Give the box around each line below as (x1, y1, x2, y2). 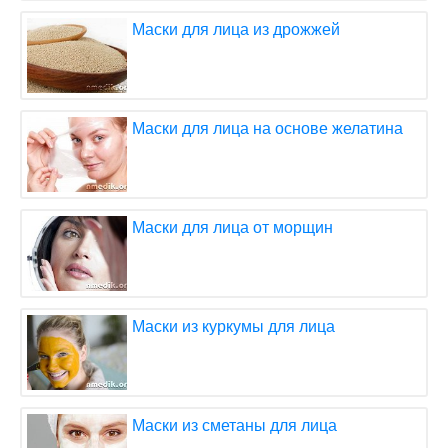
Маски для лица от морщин (132, 218, 333, 236)
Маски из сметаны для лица (132, 416, 337, 434)
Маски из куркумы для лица (132, 317, 335, 335)
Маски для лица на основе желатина (132, 119, 403, 137)
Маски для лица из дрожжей (132, 20, 340, 38)
